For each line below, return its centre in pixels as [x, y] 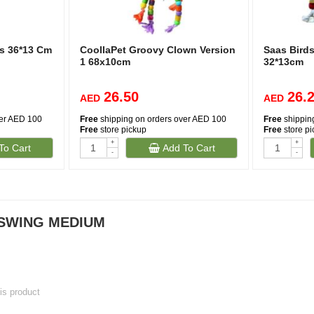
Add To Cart [187, 148]
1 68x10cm [105, 62]
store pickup [122, 130]
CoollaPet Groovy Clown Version [157, 50]
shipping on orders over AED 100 [162, 119]
